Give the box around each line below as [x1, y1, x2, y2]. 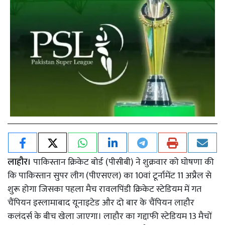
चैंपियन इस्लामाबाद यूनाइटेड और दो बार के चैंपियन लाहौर [8, 195, 194, 210]
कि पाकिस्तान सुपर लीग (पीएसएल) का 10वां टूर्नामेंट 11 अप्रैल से [8, 168, 211, 183]
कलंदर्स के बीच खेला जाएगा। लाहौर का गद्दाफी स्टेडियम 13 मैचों [8, 209, 212, 224]
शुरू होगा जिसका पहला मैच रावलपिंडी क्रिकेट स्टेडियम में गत [8, 182, 201, 197]
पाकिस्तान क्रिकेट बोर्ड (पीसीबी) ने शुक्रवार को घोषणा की [33, 155, 214, 170]
